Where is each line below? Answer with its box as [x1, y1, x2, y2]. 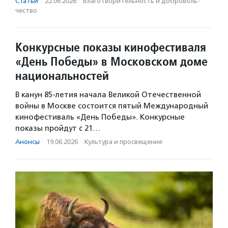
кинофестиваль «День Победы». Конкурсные [15, 112, 185, 122]
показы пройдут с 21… [15, 124, 100, 133]
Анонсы [15, 138, 40, 146]
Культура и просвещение [84, 138, 162, 146]
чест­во [15, 7, 37, 15]
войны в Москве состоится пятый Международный [15, 101, 208, 111]
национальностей [15, 68, 109, 84]
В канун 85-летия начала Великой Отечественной [15, 90, 201, 100]
